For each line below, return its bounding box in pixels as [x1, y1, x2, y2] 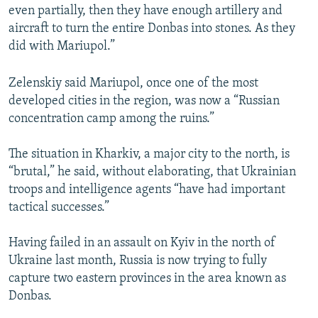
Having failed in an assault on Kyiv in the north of [9, 236, 275, 250]
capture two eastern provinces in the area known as [9, 271, 286, 285]
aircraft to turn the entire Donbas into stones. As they [9, 21, 295, 35]
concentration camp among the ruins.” [9, 111, 214, 126]
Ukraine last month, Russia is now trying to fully [9, 253, 267, 268]
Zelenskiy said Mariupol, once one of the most [9, 76, 258, 90]
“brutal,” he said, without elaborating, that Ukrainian [9, 165, 296, 179]
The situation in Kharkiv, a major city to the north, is [9, 147, 290, 161]
